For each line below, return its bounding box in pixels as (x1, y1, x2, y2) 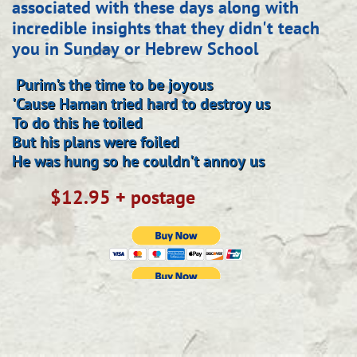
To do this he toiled (12, 112, 143, 133)
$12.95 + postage (22, 185, 195, 210)
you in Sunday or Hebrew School (12, 37, 258, 60)
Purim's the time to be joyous (12, 74, 213, 95)
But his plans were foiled (12, 131, 179, 152)
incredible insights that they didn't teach (12, 17, 320, 39)
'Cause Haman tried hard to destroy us (12, 93, 270, 114)
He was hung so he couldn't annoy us (12, 151, 265, 171)
